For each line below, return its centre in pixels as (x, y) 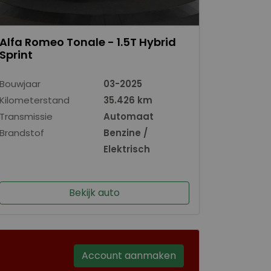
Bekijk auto (94, 192)
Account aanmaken (129, 255)
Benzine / (126, 132)
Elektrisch (127, 149)
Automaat (129, 116)
